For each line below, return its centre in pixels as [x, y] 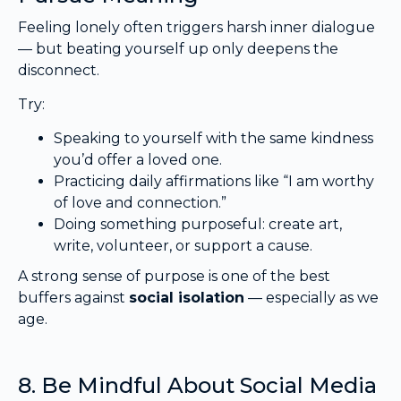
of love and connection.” [140, 203]
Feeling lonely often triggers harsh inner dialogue [196, 27]
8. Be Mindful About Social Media [197, 386]
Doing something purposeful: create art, [198, 225]
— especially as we [311, 298]
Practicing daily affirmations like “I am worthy [214, 182]
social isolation [187, 298]
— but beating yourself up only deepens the [178, 48]
